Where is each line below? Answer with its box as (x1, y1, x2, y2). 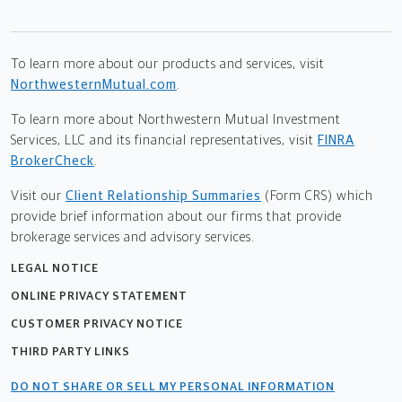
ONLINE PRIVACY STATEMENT (11, 290, 188, 302)
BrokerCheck (11, 153, 94, 168)
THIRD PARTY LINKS (11, 345, 130, 358)
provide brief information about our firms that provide (11, 209, 342, 223)
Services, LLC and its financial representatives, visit (11, 133, 314, 147)
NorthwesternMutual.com (11, 77, 177, 92)
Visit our (11, 188, 62, 203)
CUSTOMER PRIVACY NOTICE (11, 318, 183, 330)
